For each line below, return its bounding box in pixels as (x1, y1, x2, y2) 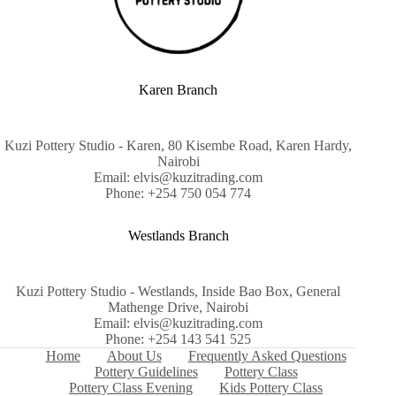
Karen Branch (139, 82, 218, 98)
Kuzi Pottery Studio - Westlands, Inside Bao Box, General (16, 284, 341, 299)
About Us (106, 348, 162, 363)
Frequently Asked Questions (187, 348, 346, 363)
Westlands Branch (127, 228, 229, 244)
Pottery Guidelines (94, 364, 198, 379)
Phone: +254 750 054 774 (105, 186, 252, 202)
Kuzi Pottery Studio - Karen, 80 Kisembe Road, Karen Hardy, (4, 138, 353, 154)
